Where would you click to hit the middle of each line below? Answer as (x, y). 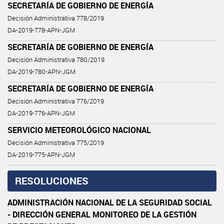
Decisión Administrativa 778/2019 (56, 18)
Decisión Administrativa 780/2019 (56, 59)
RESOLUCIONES (52, 180)
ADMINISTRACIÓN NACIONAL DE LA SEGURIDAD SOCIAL (110, 202)
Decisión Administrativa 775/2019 (56, 142)
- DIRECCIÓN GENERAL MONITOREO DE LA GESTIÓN (102, 214)
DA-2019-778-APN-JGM (41, 30)
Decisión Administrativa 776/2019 (56, 101)
